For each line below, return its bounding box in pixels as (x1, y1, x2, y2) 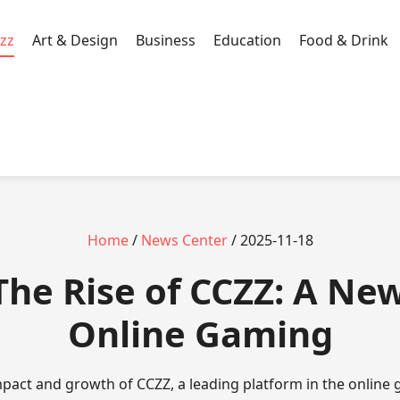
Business (136, 29, 196, 50)
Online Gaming (67, 309, 333, 358)
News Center (140, 230, 228, 250)
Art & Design (32, 29, 118, 50)
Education (213, 29, 281, 50)
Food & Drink (299, 29, 388, 50)
